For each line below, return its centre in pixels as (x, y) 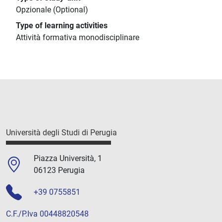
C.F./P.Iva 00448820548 (47, 214)
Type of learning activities (62, 26)
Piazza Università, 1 (68, 158)
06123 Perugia (59, 170)
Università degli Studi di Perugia (61, 133)
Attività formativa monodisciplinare (78, 38)
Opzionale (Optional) (52, 10)
